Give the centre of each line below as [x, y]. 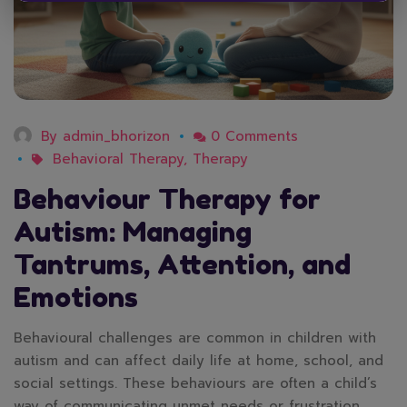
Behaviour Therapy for [167, 199]
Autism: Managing [133, 232]
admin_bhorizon [116, 137]
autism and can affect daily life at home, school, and [199, 361]
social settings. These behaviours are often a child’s [195, 384]
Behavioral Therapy [118, 159]
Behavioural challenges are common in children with [195, 338]
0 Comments [254, 137]
